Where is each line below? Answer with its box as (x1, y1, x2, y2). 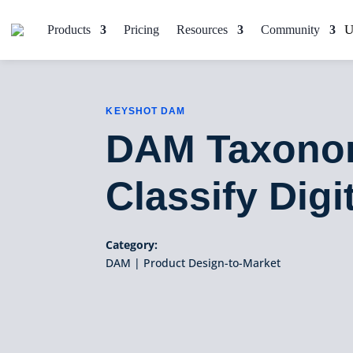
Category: (106, 236, 158, 252)
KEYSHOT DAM (106, 105, 186, 117)
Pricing (124, 23, 159, 36)
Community (261, 23, 320, 36)
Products (47, 23, 91, 36)
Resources (176, 23, 228, 36)
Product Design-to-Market (143, 255, 281, 270)
